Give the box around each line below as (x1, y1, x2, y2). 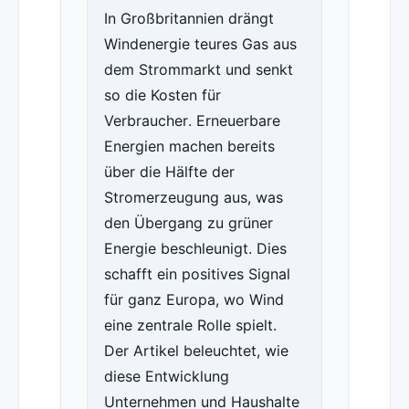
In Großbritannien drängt (103, 9, 274, 28)
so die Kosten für (103, 86, 221, 105)
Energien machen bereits (103, 137, 275, 156)
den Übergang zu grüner (103, 214, 273, 233)
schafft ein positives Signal (103, 265, 290, 284)
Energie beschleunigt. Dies (103, 239, 287, 258)
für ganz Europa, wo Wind (103, 290, 284, 309)
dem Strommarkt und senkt (103, 60, 293, 79)
